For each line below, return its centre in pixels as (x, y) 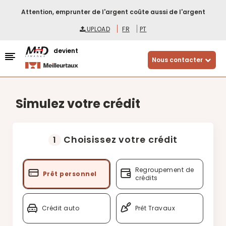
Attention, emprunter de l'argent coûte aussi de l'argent (113, 12)
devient (66, 51)
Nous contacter (177, 60)
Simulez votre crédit (78, 104)
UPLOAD (97, 29)
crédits (146, 178)
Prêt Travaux (155, 208)
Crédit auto (61, 208)
